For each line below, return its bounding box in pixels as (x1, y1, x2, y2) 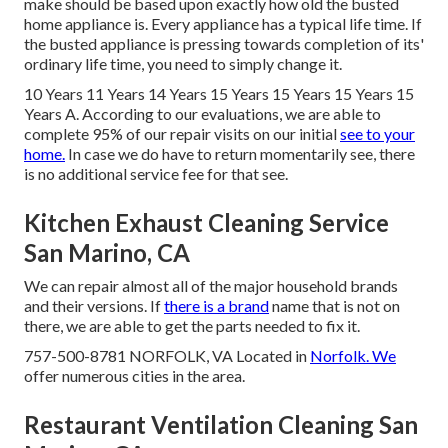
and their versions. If (24, 296, 164, 316)
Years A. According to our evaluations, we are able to (24, 104, 381, 124)
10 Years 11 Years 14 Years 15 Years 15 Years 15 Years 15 (24, 84, 414, 104)
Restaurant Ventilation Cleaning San (24, 410, 418, 440)
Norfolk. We (310, 346, 396, 366)
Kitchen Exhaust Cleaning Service (24, 208, 389, 238)
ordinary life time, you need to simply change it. (24, 54, 342, 74)
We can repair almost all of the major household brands (24, 276, 398, 296)
